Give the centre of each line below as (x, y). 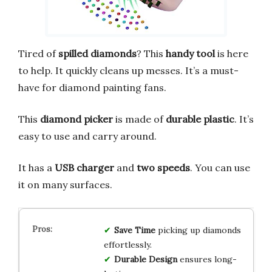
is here (232, 53)
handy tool (190, 53)
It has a (36, 167)
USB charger (84, 167)
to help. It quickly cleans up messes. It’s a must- (128, 70)
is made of (139, 119)
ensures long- (207, 259)
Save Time (134, 230)
